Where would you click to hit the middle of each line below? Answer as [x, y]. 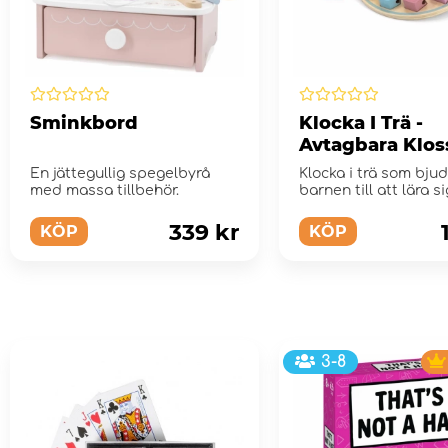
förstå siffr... [339, 207]
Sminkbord [84, 122]
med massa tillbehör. [104, 190]
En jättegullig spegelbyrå [120, 173]
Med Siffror [352, 166]
